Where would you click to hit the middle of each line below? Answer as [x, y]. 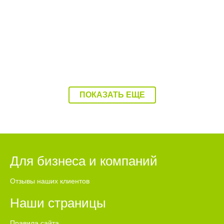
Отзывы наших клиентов [50, 181]
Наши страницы [58, 203]
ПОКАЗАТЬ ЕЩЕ [112, 95]
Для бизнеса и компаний [84, 161]
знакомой [34, 11]
